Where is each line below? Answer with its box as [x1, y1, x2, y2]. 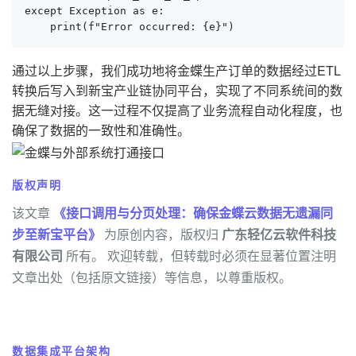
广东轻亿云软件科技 [222, 225, 336, 243]
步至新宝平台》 [12, 225, 101, 243]
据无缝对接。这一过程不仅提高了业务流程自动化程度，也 [12, 101, 342, 120]
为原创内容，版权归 [101, 225, 222, 243]
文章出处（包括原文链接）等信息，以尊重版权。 [12, 268, 292, 286]
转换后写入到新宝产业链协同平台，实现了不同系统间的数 [12, 81, 342, 100]
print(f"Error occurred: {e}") [25, 21, 234, 33]
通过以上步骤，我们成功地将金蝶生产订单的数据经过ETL [12, 61, 341, 80]
